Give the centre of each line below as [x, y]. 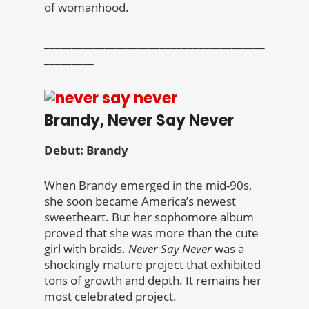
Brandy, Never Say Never [139, 121]
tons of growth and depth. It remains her [153, 281]
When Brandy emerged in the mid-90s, [148, 186]
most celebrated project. [110, 297]
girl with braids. [86, 249]
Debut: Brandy [86, 150]
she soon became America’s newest [140, 201]
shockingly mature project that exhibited [152, 265]
